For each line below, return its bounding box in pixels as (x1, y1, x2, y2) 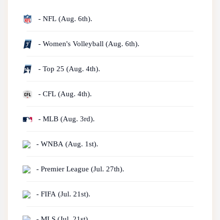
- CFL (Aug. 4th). (36, 89, 92, 98)
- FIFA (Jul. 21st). (34, 190, 90, 198)
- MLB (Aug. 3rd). (36, 114, 95, 123)
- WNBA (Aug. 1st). (34, 139, 98, 148)
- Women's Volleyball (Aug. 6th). (36, 39, 139, 48)
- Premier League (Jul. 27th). (34, 165, 124, 173)
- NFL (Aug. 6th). (36, 14, 92, 23)
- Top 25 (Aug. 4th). (36, 64, 100, 73)
